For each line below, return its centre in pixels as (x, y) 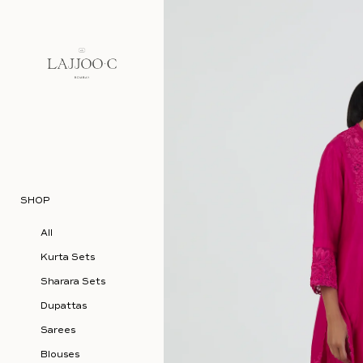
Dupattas (64, 306)
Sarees (58, 330)
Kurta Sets (68, 257)
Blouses (60, 354)
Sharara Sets (73, 282)
